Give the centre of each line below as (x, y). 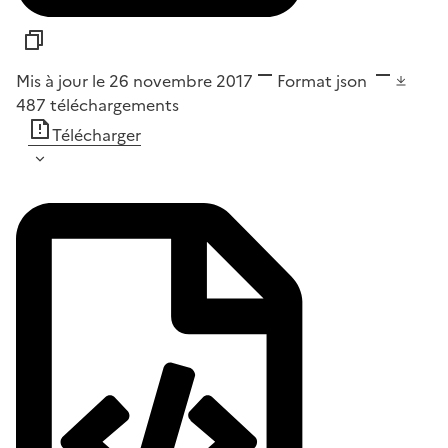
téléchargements (114, 104)
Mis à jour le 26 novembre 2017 (134, 80)
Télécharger (96, 134)
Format (304, 80)
